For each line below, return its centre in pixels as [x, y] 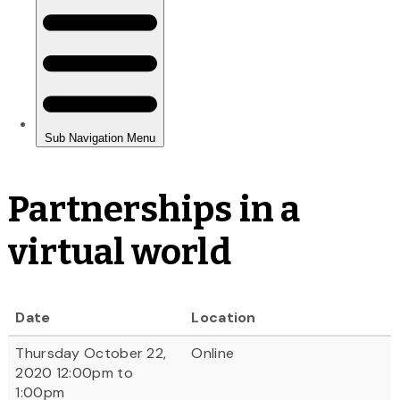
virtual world [120, 252]
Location [224, 317]
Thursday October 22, [91, 353]
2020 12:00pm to [74, 372]
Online [213, 353]
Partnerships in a [154, 209]
